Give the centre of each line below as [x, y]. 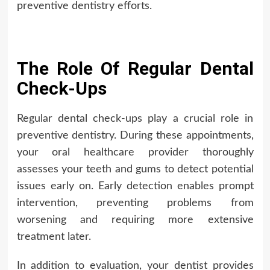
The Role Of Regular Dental [135, 69]
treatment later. [54, 237]
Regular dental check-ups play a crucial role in [135, 119]
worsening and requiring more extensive [135, 220]
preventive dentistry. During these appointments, [135, 136]
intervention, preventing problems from [135, 203]
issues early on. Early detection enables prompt [135, 187]
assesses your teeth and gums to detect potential [135, 170]
